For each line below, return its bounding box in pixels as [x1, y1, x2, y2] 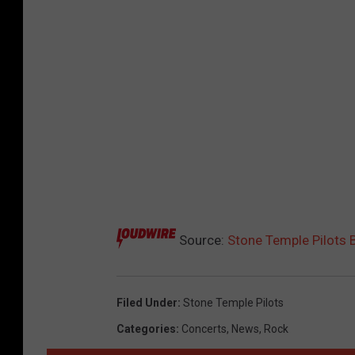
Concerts [181, 323, 227, 336]
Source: [176, 232, 227, 249]
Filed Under [116, 296, 177, 310]
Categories [116, 323, 176, 336]
